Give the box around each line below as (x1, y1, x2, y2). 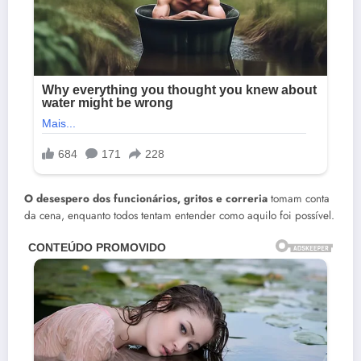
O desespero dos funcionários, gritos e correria (24, 190, 268, 206)
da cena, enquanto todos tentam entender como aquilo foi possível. (24, 207, 334, 223)
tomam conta (268, 190, 330, 206)
